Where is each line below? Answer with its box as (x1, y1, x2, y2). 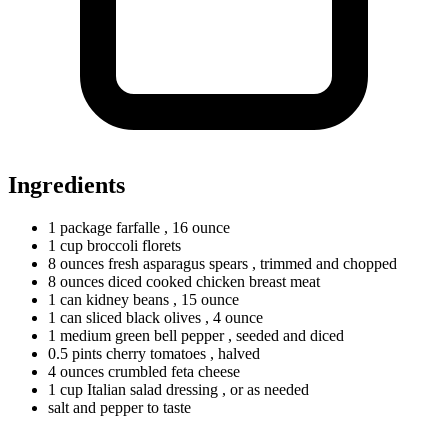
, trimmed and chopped (252, 254, 397, 272)
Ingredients (8, 171, 125, 198)
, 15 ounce (173, 290, 239, 308)
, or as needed (222, 380, 309, 398)
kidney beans (82, 290, 173, 308)
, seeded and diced (228, 326, 344, 344)
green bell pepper (111, 326, 228, 344)
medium (60, 326, 111, 344)
